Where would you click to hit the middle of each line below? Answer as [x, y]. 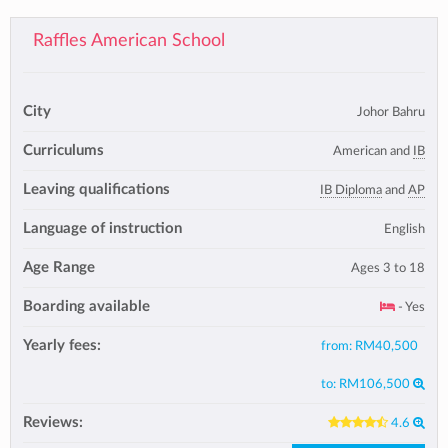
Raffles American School [128, 40]
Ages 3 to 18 [388, 268]
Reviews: [53, 422]
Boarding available [86, 306]
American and [373, 151]
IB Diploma [351, 190]
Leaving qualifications [96, 189]
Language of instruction [102, 228]
